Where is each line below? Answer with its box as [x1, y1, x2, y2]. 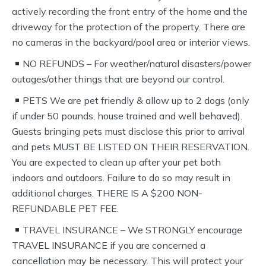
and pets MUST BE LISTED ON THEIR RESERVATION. [12, 141, 249, 153]
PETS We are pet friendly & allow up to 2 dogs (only [23, 94, 250, 106]
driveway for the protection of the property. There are [12, 21, 245, 33]
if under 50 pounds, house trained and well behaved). [12, 110, 242, 122]
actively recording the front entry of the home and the [12, 5, 248, 17]
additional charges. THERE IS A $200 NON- [12, 187, 202, 199]
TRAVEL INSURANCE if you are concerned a [12, 239, 205, 251]
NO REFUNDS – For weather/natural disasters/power [23, 58, 252, 69]
